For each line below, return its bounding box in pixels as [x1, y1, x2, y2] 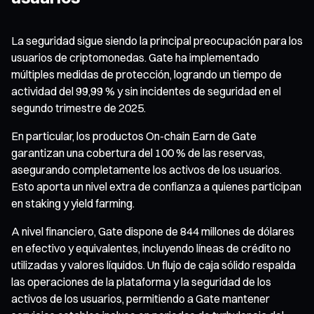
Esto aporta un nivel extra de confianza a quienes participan [11, 179, 301, 193]
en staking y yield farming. [11, 196, 135, 210]
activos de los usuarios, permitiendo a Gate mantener [11, 291, 270, 306]
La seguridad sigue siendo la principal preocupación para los [11, 33, 303, 48]
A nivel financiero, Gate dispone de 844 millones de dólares [11, 224, 294, 238]
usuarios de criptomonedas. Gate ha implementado [11, 50, 259, 64]
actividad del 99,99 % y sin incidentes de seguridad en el [11, 83, 281, 98]
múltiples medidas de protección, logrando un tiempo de [11, 67, 282, 81]
